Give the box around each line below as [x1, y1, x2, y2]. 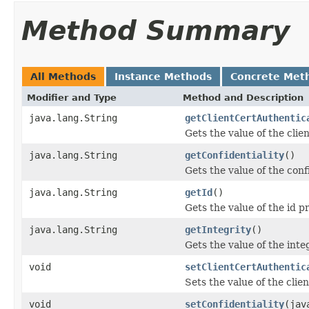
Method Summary [21, 14, 290, 46]
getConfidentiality [185, 149, 284, 161]
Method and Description [183, 92, 303, 103]
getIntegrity [185, 223, 251, 235]
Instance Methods [114, 70, 212, 82]
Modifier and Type [27, 92, 117, 103]
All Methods [30, 70, 96, 82]
